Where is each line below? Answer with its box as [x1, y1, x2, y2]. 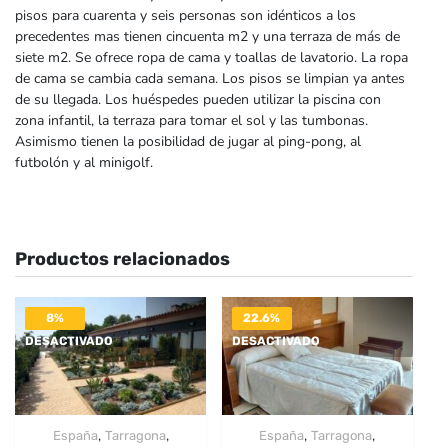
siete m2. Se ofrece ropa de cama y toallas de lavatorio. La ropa [15, 47, 408, 67]
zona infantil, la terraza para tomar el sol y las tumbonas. [15, 110, 368, 130]
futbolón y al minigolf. [15, 152, 153, 172]
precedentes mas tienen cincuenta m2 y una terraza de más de [15, 26, 400, 46]
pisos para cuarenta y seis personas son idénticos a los [15, 5, 356, 25]
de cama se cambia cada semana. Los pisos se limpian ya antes [15, 68, 405, 88]
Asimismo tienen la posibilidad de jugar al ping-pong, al [15, 131, 361, 151]
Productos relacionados [15, 247, 230, 270]
